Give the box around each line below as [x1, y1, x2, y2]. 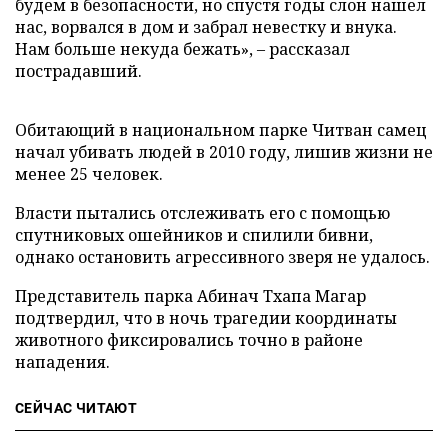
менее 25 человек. [15, 163, 163, 185]
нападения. [15, 351, 110, 373]
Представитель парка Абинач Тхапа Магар [15, 285, 366, 307]
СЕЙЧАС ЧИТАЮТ [15, 400, 138, 416]
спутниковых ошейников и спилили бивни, [15, 224, 373, 246]
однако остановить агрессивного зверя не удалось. [15, 246, 430, 268]
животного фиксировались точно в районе [15, 329, 363, 351]
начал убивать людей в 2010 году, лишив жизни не [15, 141, 433, 163]
